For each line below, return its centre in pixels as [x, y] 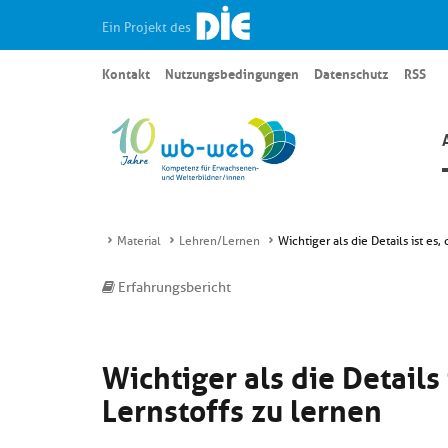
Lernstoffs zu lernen [242, 407]
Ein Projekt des [148, 27]
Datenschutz [351, 73]
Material [139, 241]
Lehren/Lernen [219, 241]
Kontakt [126, 73]
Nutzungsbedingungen [232, 73]
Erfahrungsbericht [173, 287]
